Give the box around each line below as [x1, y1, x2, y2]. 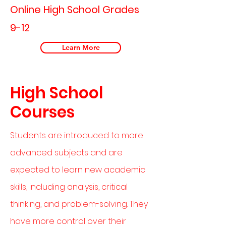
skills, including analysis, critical [10, 181, 128, 193]
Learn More [62, 43, 100, 52]
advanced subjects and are [10, 147, 123, 158]
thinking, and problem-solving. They [10, 198, 148, 210]
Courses [10, 101, 75, 123]
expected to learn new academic [10, 164, 145, 176]
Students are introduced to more [10, 130, 143, 141]
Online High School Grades [10, 3, 139, 17]
